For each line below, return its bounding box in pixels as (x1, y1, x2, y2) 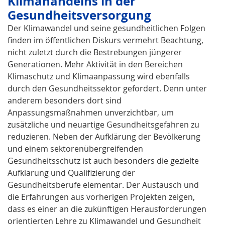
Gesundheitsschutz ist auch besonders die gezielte (8, 155, 199, 166)
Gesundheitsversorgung (8, 6, 151, 24)
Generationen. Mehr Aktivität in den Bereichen (8, 58, 183, 70)
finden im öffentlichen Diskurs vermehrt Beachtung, (8, 34, 203, 46)
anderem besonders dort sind (8, 94, 122, 106)
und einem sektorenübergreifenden (8, 143, 143, 154)
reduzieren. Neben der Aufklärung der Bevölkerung (8, 131, 200, 142)
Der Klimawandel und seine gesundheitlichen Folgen (8, 22, 205, 34)
